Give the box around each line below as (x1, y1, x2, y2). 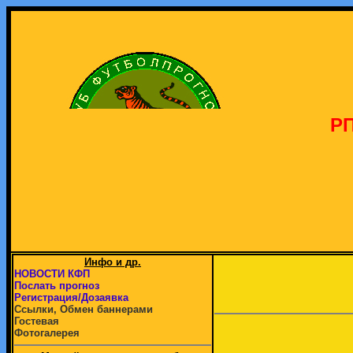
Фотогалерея (14, 327, 80, 339)
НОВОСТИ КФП (14, 268, 90, 280)
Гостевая (14, 315, 59, 327)
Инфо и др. (84, 256, 141, 268)
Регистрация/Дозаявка (14, 292, 128, 303)
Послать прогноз (14, 280, 99, 292)
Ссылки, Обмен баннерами (14, 303, 153, 315)
